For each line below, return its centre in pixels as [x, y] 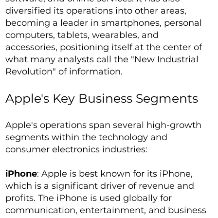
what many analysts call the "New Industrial [102, 59]
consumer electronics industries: [77, 149]
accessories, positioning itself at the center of [104, 47]
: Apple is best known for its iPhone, [115, 174]
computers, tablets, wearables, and [82, 35]
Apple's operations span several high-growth [104, 125]
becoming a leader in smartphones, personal [104, 23]
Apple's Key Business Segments [102, 98]
